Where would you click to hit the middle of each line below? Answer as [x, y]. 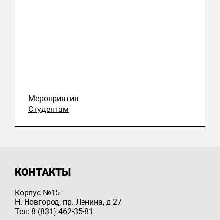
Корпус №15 [37, 193]
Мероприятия [54, 99]
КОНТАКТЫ [43, 173]
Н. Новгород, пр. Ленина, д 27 [68, 202]
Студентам [49, 110]
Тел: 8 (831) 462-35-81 [54, 212]
